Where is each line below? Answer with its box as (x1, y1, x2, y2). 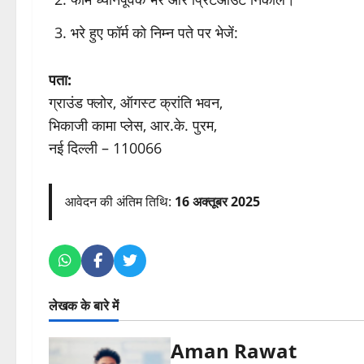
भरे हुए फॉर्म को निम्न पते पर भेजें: (71, 23, 238, 43)
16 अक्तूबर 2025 (175, 193, 260, 211)
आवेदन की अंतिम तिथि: (65, 193, 175, 211)
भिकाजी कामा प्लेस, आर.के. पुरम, (49, 115, 217, 136)
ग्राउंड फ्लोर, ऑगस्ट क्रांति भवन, (49, 93, 223, 113)
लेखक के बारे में (49, 297, 119, 315)
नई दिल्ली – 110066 (49, 138, 162, 158)
